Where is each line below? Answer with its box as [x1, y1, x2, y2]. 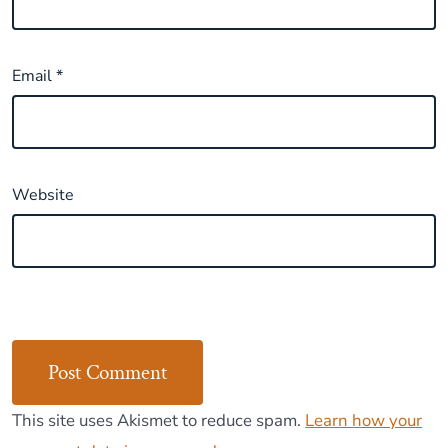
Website [12, 184, 75, 207]
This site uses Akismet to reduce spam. [12, 409, 306, 433]
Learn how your [305, 409, 423, 433]
